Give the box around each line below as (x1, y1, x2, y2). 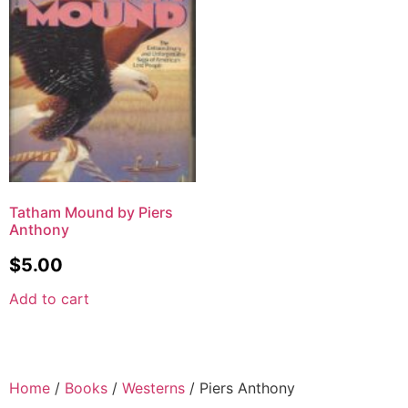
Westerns (122, 378, 185, 397)
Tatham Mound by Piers (9, 202, 173, 221)
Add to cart (9, 289, 89, 308)
